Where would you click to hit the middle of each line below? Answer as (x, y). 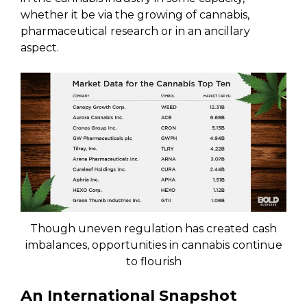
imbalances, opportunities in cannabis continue (153, 245)
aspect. (40, 47)
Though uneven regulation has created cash (153, 228)
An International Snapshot (129, 295)
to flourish (153, 261)
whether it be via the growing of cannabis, (135, 14)
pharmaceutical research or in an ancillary (135, 31)
